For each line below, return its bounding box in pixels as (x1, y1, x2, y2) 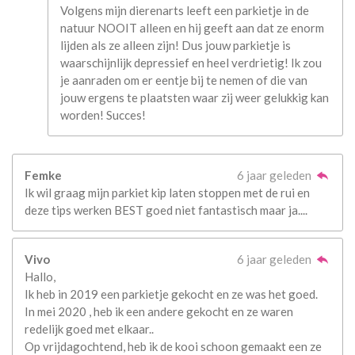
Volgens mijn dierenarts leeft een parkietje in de (60, 2, 309, 17)
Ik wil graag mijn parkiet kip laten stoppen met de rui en (25, 185, 310, 200)
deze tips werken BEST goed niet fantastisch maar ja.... (25, 203, 307, 218)
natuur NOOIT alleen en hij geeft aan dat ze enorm (60, 20, 324, 35)
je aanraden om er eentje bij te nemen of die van (60, 72, 307, 87)
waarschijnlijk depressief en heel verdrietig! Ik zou (60, 55, 322, 70)
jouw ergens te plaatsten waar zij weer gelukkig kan (60, 90, 329, 105)
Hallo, (25, 269, 55, 284)
